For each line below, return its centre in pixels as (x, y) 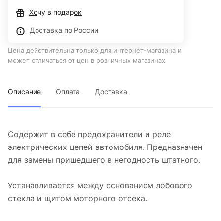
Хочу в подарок (55, 12)
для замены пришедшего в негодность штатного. (104, 160)
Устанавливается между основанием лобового (100, 186)
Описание (24, 92)
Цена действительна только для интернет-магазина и (95, 51)
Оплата (68, 92)
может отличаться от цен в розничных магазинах (87, 60)
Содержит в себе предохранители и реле (89, 134)
